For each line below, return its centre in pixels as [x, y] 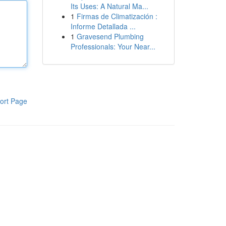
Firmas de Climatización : [117, 16]
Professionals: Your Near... [113, 46]
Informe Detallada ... [103, 26]
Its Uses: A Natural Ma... [109, 6]
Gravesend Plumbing [110, 36]
